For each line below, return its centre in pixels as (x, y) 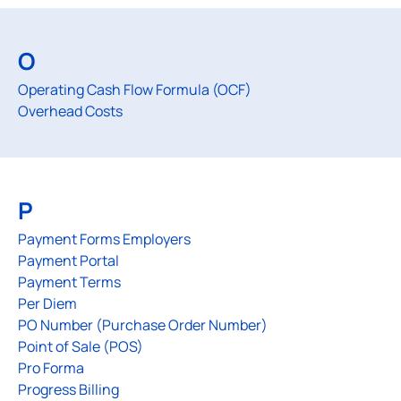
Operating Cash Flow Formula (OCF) (135, 90)
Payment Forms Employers (104, 239)
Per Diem (47, 303)
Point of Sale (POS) (81, 346)
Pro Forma (51, 368)
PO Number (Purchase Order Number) (143, 325)
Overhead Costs (70, 111)
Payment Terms (69, 282)
